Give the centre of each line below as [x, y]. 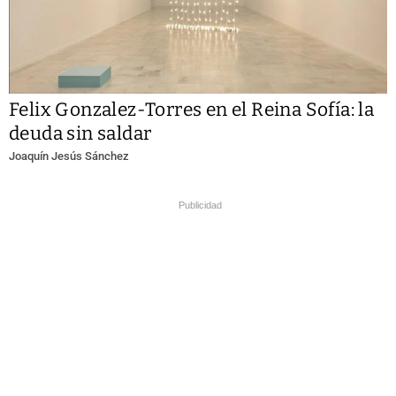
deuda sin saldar [80, 133]
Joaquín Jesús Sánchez [69, 156]
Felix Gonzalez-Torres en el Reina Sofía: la [192, 109]
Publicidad [200, 205]
